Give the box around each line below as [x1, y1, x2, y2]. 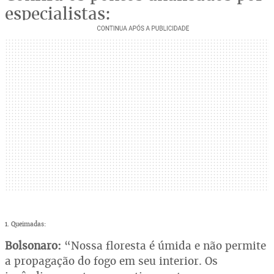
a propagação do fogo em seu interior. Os [5, 253, 218, 268]
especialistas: [5, 2, 111, 24]
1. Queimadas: [5, 220, 48, 228]
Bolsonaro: [5, 238, 64, 253]
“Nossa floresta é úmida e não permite [64, 238, 266, 253]
